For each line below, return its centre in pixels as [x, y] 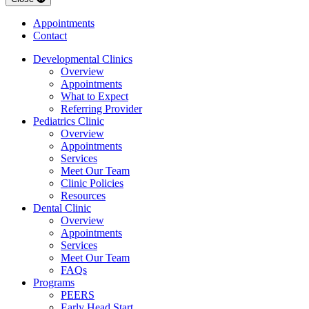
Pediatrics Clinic [69, 121]
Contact [50, 35]
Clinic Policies [92, 183]
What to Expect [94, 96]
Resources [83, 195]
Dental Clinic [62, 208]
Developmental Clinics [83, 59]
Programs [54, 282]
